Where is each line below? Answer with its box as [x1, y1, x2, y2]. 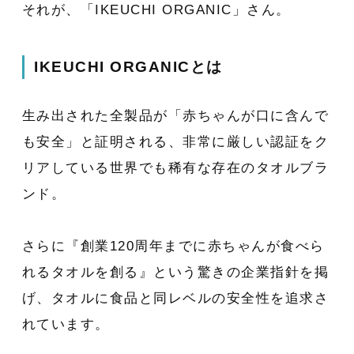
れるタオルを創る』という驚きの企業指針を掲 [21, 264, 330, 280]
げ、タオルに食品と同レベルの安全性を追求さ [21, 290, 330, 306]
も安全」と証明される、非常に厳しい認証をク [21, 134, 330, 149]
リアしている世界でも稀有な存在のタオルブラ [21, 160, 330, 175]
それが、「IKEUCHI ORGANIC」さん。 [21, 2, 291, 17]
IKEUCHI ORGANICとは [34, 58, 223, 76]
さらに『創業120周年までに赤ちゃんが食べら [21, 238, 325, 254]
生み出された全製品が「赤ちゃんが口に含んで [21, 107, 330, 123]
